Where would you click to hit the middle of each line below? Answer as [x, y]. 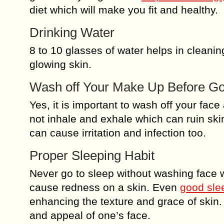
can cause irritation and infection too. [118, 133]
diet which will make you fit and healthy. [124, 10]
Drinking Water [72, 32]
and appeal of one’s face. [90, 215]
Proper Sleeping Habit [92, 155]
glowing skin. [60, 64]
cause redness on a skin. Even [105, 187]
